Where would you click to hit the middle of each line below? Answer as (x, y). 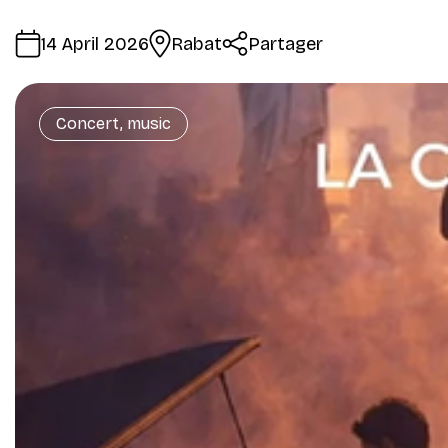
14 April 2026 (95, 43)
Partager (285, 43)
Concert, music (113, 123)
